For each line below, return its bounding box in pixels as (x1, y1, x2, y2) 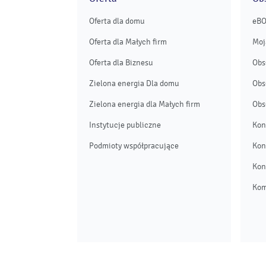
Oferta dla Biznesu (89, 57, 153, 68)
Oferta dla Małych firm (89, 36, 167, 47)
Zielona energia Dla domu (89, 78, 179, 88)
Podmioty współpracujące (89, 140, 179, 151)
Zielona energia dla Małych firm (89, 99, 200, 109)
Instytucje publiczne (89, 119, 161, 130)
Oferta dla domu (89, 15, 145, 26)
